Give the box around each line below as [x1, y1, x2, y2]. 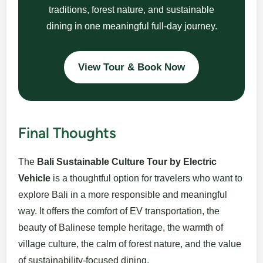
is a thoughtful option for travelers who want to [50, 173, 243, 184]
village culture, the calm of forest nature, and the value [18, 239, 242, 249]
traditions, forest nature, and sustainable [49, 5, 214, 15]
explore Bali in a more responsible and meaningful [18, 190, 228, 200]
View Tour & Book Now [78, 62, 185, 73]
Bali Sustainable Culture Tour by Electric [37, 157, 217, 167]
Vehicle [18, 173, 51, 184]
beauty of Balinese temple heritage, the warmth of [18, 222, 224, 233]
